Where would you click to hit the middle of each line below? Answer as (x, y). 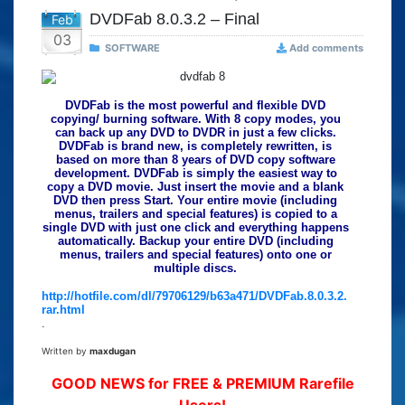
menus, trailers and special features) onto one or (195, 255)
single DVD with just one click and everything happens (195, 228)
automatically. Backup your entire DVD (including (195, 241)
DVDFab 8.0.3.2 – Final (174, 19)
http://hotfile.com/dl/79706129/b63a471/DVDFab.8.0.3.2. (194, 297)
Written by (66, 351)
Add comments (326, 48)
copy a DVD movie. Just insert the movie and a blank (195, 187)
